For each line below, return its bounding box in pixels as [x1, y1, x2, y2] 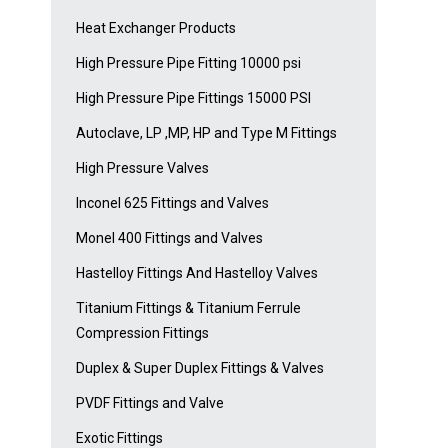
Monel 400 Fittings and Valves [76, 230, 263, 247]
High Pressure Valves [76, 160, 209, 177]
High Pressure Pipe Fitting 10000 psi [76, 55, 301, 72]
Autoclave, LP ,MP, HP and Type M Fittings [76, 125, 337, 142]
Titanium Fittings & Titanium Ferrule [76, 300, 301, 317]
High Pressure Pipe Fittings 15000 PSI [76, 90, 311, 107]
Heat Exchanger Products [76, 20, 236, 37]
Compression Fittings [76, 325, 209, 342]
